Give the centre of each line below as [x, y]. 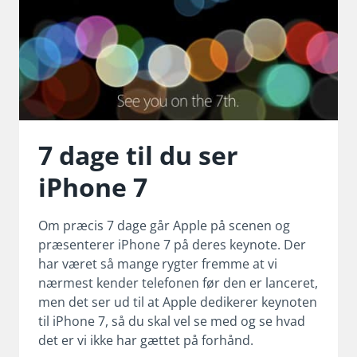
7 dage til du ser [138, 155]
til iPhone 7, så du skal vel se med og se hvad [172, 321]
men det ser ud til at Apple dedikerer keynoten [178, 302]
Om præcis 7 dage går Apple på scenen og [164, 225]
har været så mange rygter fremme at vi [158, 263]
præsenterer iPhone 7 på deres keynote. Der [172, 244]
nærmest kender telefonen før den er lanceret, [178, 282]
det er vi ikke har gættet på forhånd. [146, 340]
